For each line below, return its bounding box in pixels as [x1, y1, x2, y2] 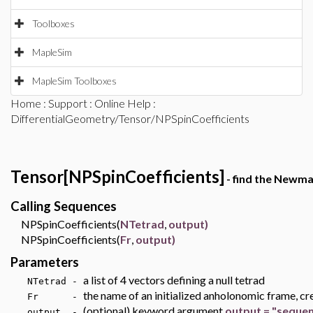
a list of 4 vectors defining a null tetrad [83, 273, 265, 286]
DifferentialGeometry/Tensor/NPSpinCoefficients [10, 112, 249, 125]
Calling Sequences [10, 198, 117, 214]
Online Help [94, 96, 151, 110]
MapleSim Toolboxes [32, 75, 117, 87]
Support [48, 96, 87, 110]
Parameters [10, 254, 79, 270]
